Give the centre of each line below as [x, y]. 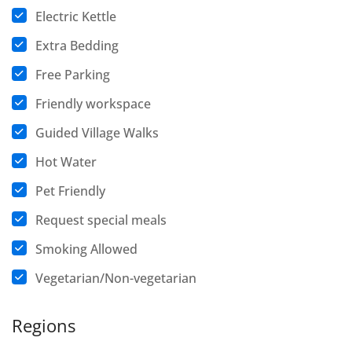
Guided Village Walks [97, 133]
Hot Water [66, 162]
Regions [44, 325]
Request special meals [101, 220]
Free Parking [73, 75]
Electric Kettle [76, 16]
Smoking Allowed [86, 249]
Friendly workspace [93, 104]
